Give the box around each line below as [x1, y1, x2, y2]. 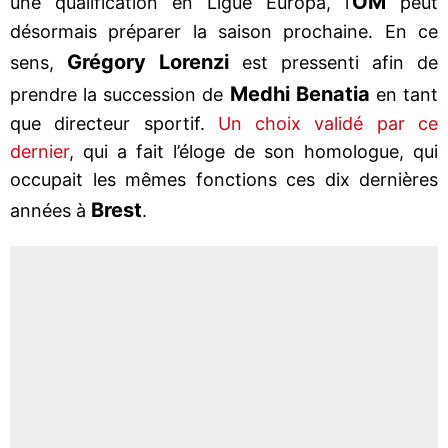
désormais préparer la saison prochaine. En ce [10, 20, 438, 42]
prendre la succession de [10, 83, 230, 105]
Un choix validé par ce [217, 112, 439, 134]
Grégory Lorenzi [67, 49, 229, 74]
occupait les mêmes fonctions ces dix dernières [10, 168, 438, 190]
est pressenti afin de [229, 51, 438, 73]
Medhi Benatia [229, 81, 370, 106]
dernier [10, 140, 69, 162]
